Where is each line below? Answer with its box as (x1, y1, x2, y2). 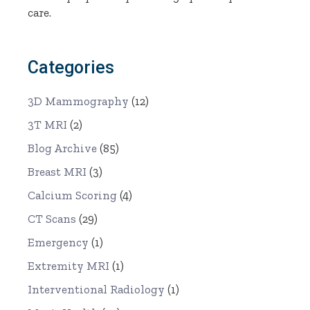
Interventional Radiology (28, 282, 165, 297)
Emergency (28, 235, 89, 250)
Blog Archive (28, 141, 98, 156)
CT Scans (28, 212, 77, 226)
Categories (28, 57, 115, 78)
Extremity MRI (28, 259, 110, 273)
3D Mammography (28, 94, 129, 109)
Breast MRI (28, 165, 87, 179)
